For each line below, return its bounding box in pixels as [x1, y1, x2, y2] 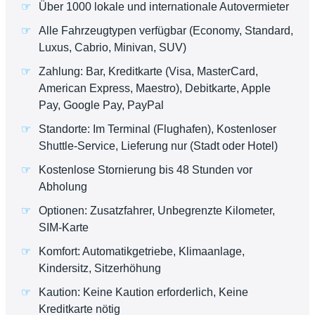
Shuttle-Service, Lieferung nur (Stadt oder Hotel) [39, 140, 278, 153]
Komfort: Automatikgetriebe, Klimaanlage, [39, 245, 245, 258]
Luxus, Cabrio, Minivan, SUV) [39, 41, 186, 54]
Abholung [39, 181, 87, 193]
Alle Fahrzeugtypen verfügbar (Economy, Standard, [39, 25, 293, 37]
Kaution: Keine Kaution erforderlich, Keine [39, 286, 248, 299]
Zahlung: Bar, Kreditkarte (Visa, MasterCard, [39, 65, 258, 78]
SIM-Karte [39, 221, 89, 234]
